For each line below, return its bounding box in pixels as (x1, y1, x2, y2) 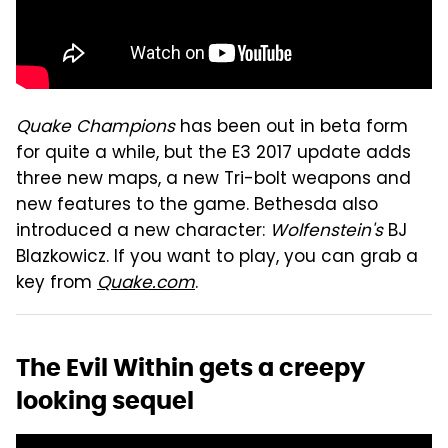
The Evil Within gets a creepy (16, 351, 365, 383)
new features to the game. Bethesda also (16, 191, 378, 220)
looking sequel (16, 384, 194, 416)
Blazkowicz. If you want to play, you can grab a (16, 243, 418, 272)
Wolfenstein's (270, 217, 383, 246)
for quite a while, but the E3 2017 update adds (16, 139, 411, 168)
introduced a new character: (16, 217, 270, 246)
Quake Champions (16, 113, 175, 142)
